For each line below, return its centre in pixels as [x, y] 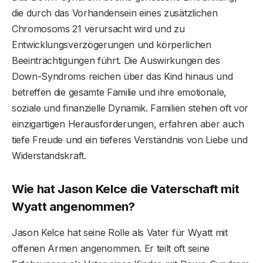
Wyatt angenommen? [73, 207]
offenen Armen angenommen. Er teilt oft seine [111, 248]
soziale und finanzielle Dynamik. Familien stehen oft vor [130, 108]
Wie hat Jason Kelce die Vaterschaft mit [126, 189]
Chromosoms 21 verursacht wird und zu [98, 29]
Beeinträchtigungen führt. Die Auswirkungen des [116, 61]
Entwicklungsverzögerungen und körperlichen [112, 45]
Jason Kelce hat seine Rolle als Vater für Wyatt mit [120, 232]
